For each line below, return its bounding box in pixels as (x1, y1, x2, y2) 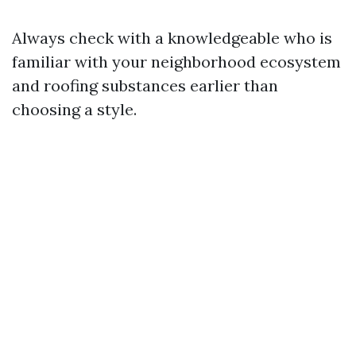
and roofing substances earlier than (12, 75, 278, 95)
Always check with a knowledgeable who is (12, 28, 332, 48)
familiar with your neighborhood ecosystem (12, 52, 341, 72)
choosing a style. (12, 99, 137, 119)
